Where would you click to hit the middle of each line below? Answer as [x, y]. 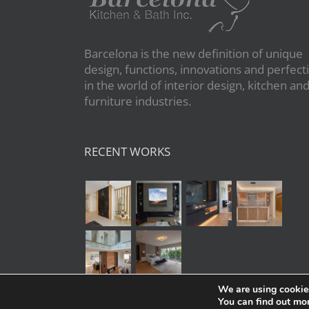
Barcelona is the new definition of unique [193, 53]
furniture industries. [138, 101]
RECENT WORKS [127, 151]
